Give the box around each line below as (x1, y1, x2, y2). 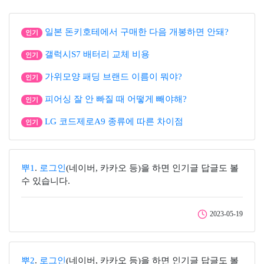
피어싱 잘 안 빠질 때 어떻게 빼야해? (44, 94, 187, 104)
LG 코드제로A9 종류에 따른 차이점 (44, 117, 183, 126)
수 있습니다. (21, 176, 70, 186)
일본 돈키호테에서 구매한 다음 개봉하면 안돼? (44, 27, 229, 37)
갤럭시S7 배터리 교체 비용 (44, 49, 150, 59)
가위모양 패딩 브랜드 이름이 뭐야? (44, 72, 182, 81)
